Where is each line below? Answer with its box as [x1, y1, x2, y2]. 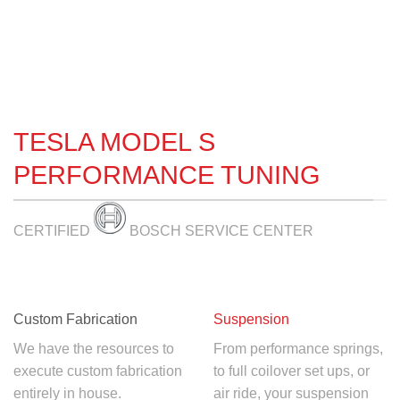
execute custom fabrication [13, 363, 182, 379]
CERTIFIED [13, 223, 94, 239]
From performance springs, [213, 341, 383, 357]
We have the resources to [13, 341, 174, 357]
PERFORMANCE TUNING [13, 161, 321, 190]
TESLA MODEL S [13, 128, 215, 157]
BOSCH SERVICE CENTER [126, 223, 313, 239]
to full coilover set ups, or [213, 363, 370, 379]
